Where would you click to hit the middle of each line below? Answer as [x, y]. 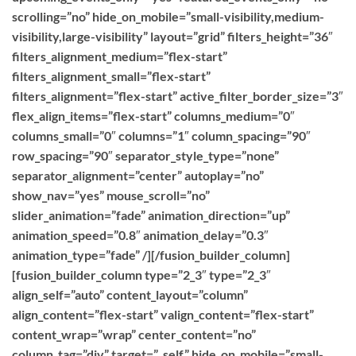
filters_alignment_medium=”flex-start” [120, 56]
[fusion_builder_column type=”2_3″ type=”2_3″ [141, 275]
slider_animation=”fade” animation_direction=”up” [151, 215]
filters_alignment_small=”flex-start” [111, 76]
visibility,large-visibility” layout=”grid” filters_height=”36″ [172, 36]
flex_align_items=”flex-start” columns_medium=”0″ [153, 116]
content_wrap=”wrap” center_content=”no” [134, 334]
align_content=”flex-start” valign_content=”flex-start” [163, 314]
